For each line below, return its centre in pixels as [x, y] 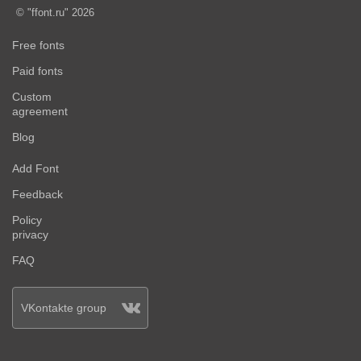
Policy [27, 220]
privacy [30, 235]
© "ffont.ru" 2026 [55, 12]
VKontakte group [63, 308]
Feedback [37, 195]
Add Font [35, 169]
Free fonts [38, 46]
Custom [32, 97]
